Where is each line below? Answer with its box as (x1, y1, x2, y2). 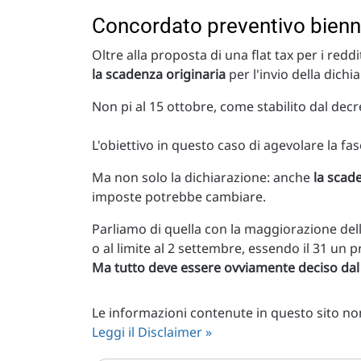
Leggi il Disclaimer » (92, 323, 212, 342)
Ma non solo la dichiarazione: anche (92, 168, 313, 187)
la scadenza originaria (92, 65, 226, 84)
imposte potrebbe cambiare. (92, 188, 266, 206)
